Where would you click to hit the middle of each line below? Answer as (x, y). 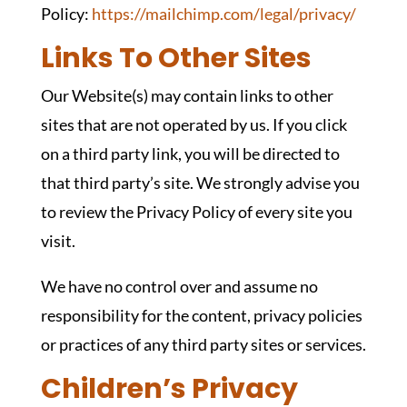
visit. (58, 241)
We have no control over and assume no (179, 286)
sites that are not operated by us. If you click (194, 124)
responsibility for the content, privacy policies (201, 315)
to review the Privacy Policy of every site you (196, 212)
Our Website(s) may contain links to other (187, 95)
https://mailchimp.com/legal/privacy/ (223, 14)
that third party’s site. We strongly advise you (200, 183)
